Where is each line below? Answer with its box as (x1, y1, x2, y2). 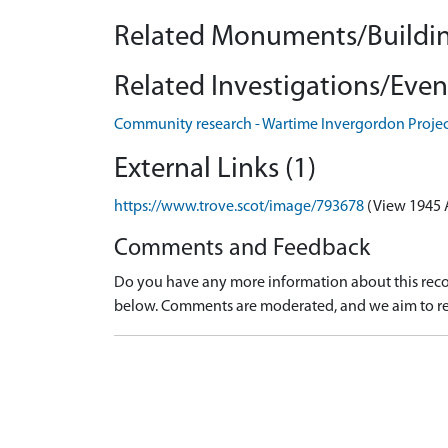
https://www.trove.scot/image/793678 (114, 199, 364, 215)
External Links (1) (114, 155, 316, 184)
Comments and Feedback (114, 237, 370, 261)
